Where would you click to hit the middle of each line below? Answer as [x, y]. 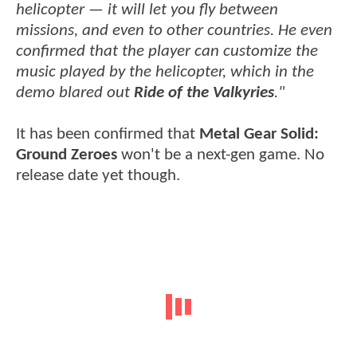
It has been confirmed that [108, 135]
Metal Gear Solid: [259, 135]
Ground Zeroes [67, 155]
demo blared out [75, 93]
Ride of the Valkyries [204, 93]
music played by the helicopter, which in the [165, 73]
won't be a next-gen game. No [221, 155]
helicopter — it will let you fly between [147, 10]
